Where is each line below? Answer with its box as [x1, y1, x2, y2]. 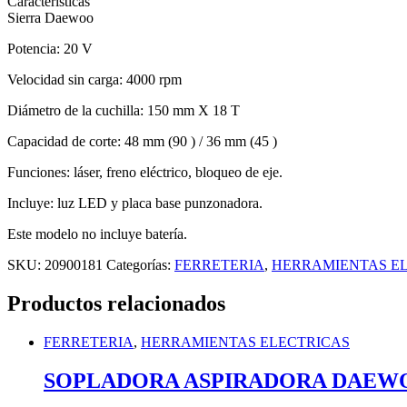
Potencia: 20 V [7, 40, 93, 56]
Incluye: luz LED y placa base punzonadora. [7, 194, 263, 211]
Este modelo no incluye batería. [7, 225, 187, 242]
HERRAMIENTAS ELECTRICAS [141, 333, 350, 350]
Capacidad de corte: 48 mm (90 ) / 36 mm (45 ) [7, 133, 277, 149]
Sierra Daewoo [7, 9, 94, 25]
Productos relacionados [7, 291, 225, 315]
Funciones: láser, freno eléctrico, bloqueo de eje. [7, 164, 283, 180]
